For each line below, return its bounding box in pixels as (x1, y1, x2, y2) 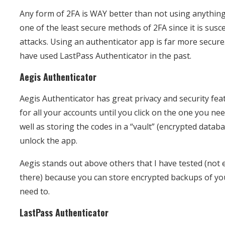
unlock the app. (20, 135, 78, 146)
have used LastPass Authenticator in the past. (20, 50, 192, 61)
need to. (20, 185, 50, 197)
